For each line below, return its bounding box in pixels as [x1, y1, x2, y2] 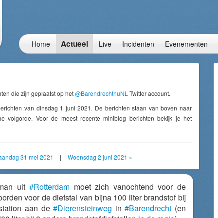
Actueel [61, 38, 88, 49]
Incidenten [122, 39, 154, 49]
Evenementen [165, 39, 208, 49]
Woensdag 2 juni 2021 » [67, 153, 132, 161]
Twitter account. [128, 89, 170, 97]
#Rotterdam [29, 181, 70, 192]
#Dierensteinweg [53, 202, 112, 214]
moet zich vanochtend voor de [70, 181, 186, 192]
